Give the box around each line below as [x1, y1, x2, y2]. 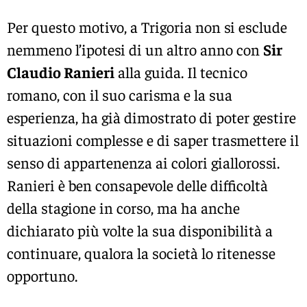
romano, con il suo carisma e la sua [7, 84, 232, 104]
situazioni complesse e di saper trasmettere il [7, 130, 299, 149]
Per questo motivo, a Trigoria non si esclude [7, 16, 287, 36]
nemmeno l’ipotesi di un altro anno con [7, 39, 263, 59]
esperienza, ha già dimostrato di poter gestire [7, 107, 296, 127]
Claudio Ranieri [7, 62, 114, 82]
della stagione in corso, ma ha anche [7, 197, 240, 217]
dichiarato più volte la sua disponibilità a [7, 220, 273, 240]
